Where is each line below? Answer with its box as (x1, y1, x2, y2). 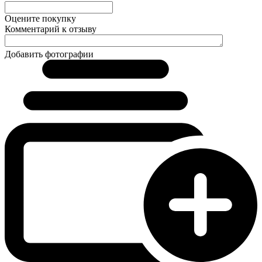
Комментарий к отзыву (5, 24, 96, 35)
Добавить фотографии (5, 49, 94, 60)
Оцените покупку (5, 13, 76, 24)
